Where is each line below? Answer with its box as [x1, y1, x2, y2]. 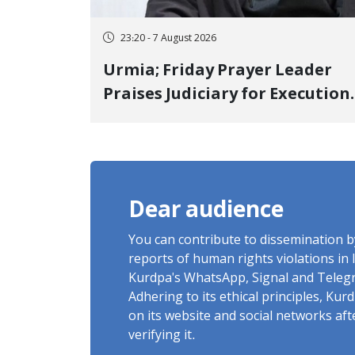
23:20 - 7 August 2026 [120, 32, 216, 45]
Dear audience [128, 197, 284, 227]
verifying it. [128, 328, 196, 345]
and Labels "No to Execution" [103, 109, 334, 130]
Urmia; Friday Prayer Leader [103, 61, 162, 82]
